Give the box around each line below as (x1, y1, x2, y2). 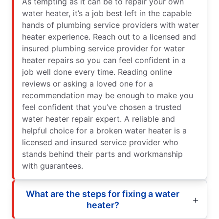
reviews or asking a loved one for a (22, 78, 153, 88)
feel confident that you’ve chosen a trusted (22, 102, 181, 112)
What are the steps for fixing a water (26, 188, 179, 199)
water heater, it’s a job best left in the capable (22, 8, 192, 18)
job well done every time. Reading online (22, 66, 172, 77)
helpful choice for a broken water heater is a (22, 125, 187, 135)
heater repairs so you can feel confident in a (22, 55, 186, 65)
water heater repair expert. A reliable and (22, 113, 175, 124)
